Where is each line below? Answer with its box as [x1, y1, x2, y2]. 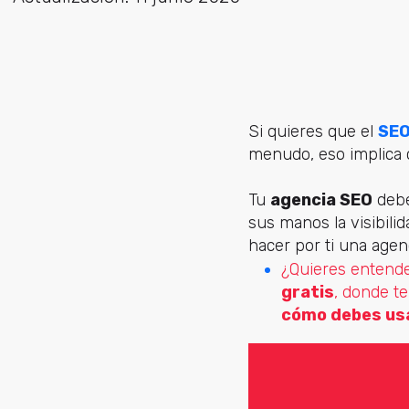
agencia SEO [270, 190, 372, 211]
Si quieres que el [248, 121, 378, 142]
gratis [281, 282, 334, 302]
